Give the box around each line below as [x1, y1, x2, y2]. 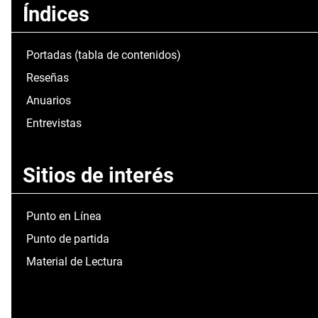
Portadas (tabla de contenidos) [26, 48, 181, 62]
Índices [23, 2, 89, 27]
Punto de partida [26, 232, 109, 246]
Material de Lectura [26, 255, 123, 269]
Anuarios [26, 94, 71, 108]
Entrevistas [26, 116, 82, 131]
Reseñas [26, 71, 69, 85]
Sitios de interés [23, 163, 174, 188]
